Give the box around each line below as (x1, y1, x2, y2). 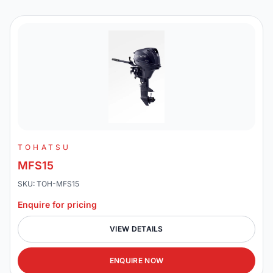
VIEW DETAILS (110, 224, 163, 233)
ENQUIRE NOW (109, 256, 164, 265)
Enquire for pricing (18, 199, 97, 210)
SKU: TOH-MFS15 (18, 179, 79, 188)
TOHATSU (18, 143, 71, 152)
